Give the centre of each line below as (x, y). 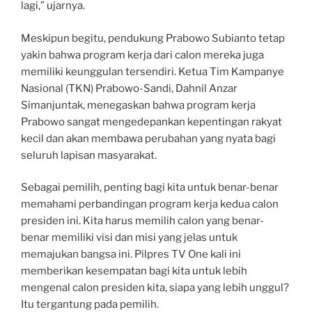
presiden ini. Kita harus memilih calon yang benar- (142, 221)
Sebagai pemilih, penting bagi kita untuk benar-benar (150, 188)
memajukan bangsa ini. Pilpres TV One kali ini (131, 255)
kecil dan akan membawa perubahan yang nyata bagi (148, 138)
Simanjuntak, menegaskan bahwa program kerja (138, 105)
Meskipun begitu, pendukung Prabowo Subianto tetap (153, 38)
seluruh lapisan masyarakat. (89, 155)
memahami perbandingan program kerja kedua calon (150, 204)
